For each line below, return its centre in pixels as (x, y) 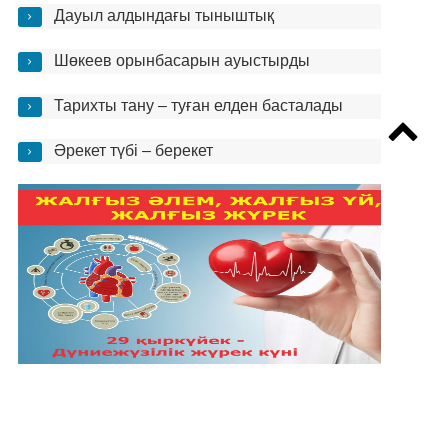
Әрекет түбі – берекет (133, 150)
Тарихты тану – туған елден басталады (198, 105)
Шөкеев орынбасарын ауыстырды (181, 60)
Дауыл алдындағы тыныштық (163, 15)
